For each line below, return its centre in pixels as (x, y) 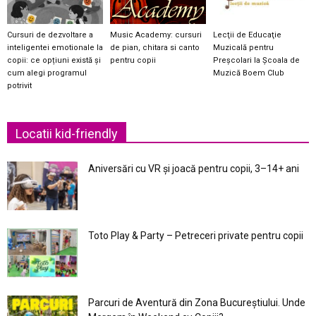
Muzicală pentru (243, 48)
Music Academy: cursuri (156, 35)
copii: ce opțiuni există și (54, 61)
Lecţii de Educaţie (247, 35)
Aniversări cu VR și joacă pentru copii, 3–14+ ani (194, 169)
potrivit (19, 86)
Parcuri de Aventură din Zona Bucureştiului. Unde (197, 303)
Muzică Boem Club (248, 73)
